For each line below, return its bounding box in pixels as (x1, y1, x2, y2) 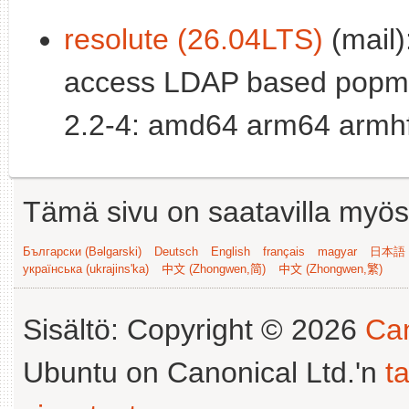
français (263, 244, 305, 258)
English (211, 244, 250, 258)
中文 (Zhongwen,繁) (278, 261, 383, 276)
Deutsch (154, 244, 198, 258)
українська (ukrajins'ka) (23, 261, 149, 276)
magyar (318, 244, 357, 258)
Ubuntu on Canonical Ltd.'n (23, 355, 385, 389)
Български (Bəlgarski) (23, 244, 142, 258)
